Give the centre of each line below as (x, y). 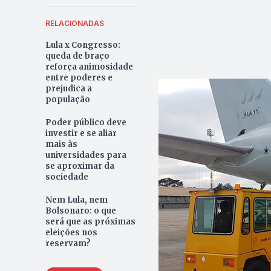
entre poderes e (79, 77)
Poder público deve (86, 122)
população (67, 99)
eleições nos (71, 232)
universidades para (86, 155)
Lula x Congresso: (83, 45)
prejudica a (68, 88)
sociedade (67, 177)
